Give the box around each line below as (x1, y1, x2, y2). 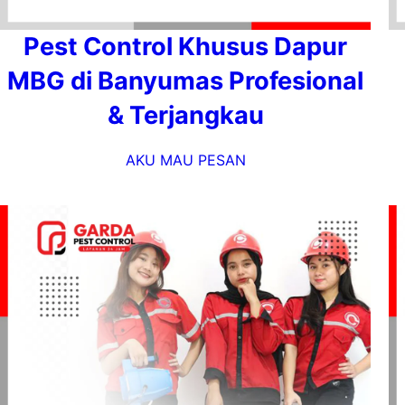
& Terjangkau (107, 100, 264, 130)
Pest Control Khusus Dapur (24, 32, 347, 61)
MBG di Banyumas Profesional (7, 66, 363, 96)
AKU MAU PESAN (125, 151, 246, 169)
